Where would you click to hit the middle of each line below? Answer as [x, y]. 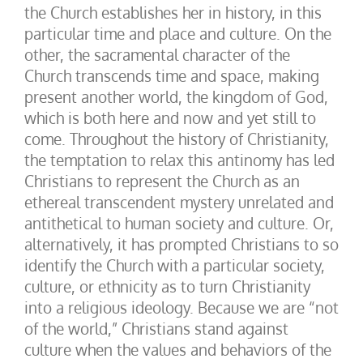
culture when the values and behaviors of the [178, 349]
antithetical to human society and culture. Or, [179, 223]
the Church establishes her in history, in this [173, 12]
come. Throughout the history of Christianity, [177, 139]
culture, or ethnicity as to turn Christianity [167, 286]
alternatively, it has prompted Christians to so [181, 244]
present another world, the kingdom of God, [176, 96]
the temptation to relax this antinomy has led [179, 160]
